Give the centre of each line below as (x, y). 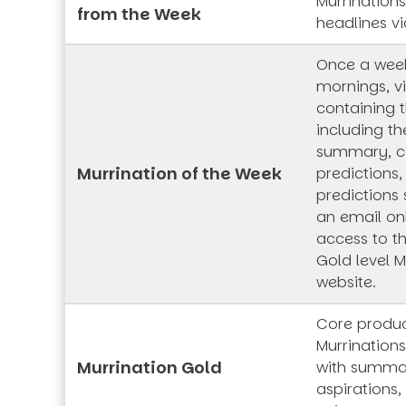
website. (346, 283)
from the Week (139, 14)
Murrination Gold (150, 368)
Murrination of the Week (179, 174)
